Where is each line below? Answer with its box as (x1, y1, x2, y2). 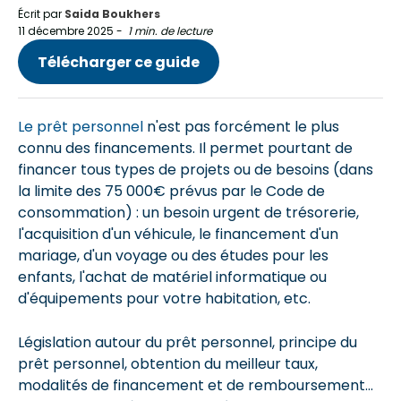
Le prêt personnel (18, 116, 143, 137)
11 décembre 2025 (18, 23, 114, 38)
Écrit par (18, 6, 64, 21)
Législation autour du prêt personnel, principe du (18, 332, 357, 353)
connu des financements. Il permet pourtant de (18, 138, 353, 158)
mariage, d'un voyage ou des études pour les (18, 245, 328, 266)
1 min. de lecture (125, 23, 215, 38)
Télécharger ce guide (38, 51, 200, 73)
